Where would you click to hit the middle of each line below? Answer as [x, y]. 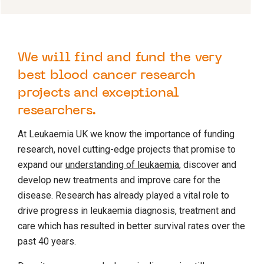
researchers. [57, 111]
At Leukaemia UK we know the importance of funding [126, 134]
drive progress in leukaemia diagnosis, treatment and [127, 210]
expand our [42, 164]
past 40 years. [47, 241]
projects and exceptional [99, 93]
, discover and [208, 164]
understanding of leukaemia [122, 164]
